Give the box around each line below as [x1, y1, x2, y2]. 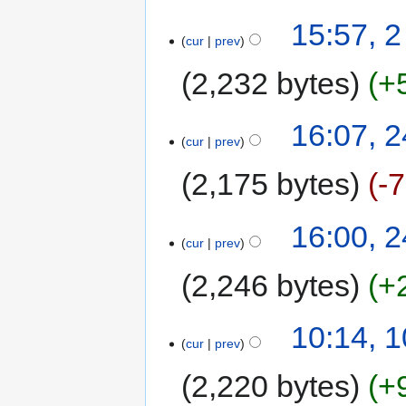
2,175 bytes [191, 167, 351, 202]
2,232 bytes [191, 66, 351, 101]
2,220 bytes [191, 369, 351, 404]
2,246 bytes [191, 267, 351, 303]
